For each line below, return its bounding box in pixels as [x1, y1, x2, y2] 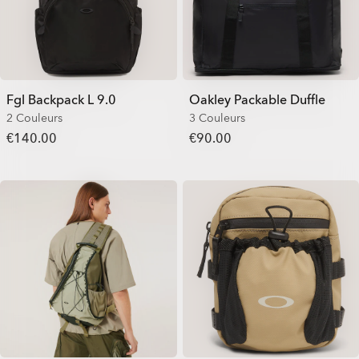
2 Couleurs [6, 111, 63, 126]
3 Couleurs [188, 111, 245, 126]
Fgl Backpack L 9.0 [6, 91, 116, 109]
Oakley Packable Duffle [188, 91, 325, 109]
